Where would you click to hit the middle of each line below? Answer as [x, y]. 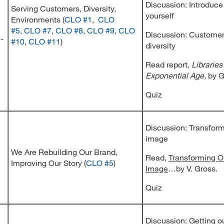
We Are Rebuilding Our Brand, [64, 152]
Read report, [168, 64]
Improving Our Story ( [48, 163]
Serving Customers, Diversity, [63, 8]
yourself [160, 15]
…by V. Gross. [193, 168]
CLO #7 [38, 30]
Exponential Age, [176, 75]
